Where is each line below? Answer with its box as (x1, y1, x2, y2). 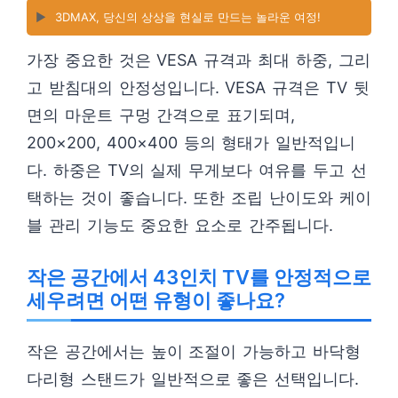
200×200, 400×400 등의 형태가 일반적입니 (27, 133, 356, 152)
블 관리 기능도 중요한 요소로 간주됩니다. (27, 216, 333, 235)
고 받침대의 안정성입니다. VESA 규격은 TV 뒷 (27, 78, 370, 97)
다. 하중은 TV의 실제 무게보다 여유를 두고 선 (27, 161, 367, 179)
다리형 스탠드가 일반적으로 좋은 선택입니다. (27, 370, 360, 388)
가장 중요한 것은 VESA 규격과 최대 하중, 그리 (27, 51, 370, 69)
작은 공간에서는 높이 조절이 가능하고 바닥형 (27, 342, 361, 361)
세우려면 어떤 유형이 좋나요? (27, 289, 285, 312)
